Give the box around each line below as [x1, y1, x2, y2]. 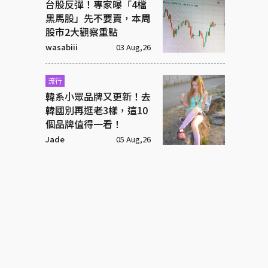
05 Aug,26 [116, 133, 151, 145]
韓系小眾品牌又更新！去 [45, 89, 151, 104]
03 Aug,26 [116, 41, 151, 53]
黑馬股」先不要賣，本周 [45, 11, 151, 26]
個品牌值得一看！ [45, 117, 122, 132]
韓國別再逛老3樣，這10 [45, 103, 148, 118]
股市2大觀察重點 [45, 25, 118, 39]
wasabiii [45, 41, 78, 53]
